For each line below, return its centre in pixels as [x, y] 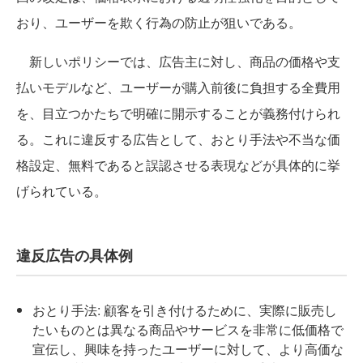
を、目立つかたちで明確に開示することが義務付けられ [178, 113]
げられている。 [62, 191]
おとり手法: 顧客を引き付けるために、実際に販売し [185, 310]
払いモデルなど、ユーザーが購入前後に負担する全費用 [178, 87]
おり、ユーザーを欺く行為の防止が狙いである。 [159, 22]
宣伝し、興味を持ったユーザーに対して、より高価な [188, 349]
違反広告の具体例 [75, 255]
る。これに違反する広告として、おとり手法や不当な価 [178, 139]
